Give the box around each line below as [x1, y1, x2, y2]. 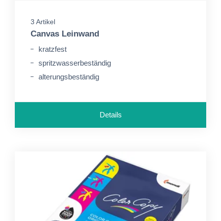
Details [99, 110, 122, 119]
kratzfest [38, 45, 67, 53]
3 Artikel [31, 18, 55, 26]
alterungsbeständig [38, 73, 99, 81]
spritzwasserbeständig [38, 59, 111, 67]
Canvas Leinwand [31, 29, 99, 38]
